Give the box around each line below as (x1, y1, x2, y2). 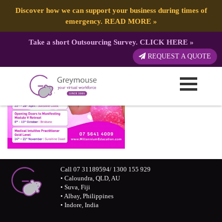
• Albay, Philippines (60, 192, 114, 200)
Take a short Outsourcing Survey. (28, 38, 140, 46)
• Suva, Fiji (60, 183, 91, 191)
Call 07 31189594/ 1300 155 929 (60, 166, 151, 173)
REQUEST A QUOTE (146, 53, 211, 60)
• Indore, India (60, 201, 99, 209)
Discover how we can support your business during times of (15, 6, 207, 14)
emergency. (65, 17, 105, 25)
